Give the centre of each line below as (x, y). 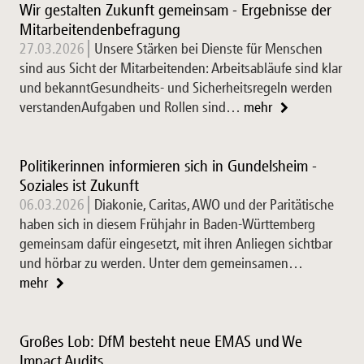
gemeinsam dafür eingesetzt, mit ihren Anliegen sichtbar (176, 244)
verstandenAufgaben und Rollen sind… (130, 107)
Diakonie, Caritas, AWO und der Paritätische (214, 205)
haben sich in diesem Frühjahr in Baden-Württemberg (167, 224)
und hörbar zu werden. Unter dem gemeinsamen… (161, 263)
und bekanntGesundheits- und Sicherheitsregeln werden (176, 88)
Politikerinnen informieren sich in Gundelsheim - (168, 166)
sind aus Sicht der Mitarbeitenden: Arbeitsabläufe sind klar (181, 68)
